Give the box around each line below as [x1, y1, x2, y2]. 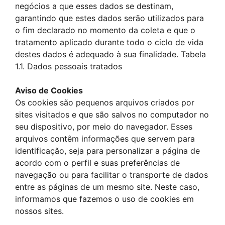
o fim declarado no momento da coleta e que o [15, 25, 195, 35]
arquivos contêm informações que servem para [15, 134, 195, 144]
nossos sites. [15, 206, 64, 216]
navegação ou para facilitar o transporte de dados [15, 170, 208, 180]
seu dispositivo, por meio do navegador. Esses [15, 122, 192, 132]
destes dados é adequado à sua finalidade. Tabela [15, 49, 206, 59]
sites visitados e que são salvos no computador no [15, 109, 209, 120]
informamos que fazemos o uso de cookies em [15, 194, 194, 204]
